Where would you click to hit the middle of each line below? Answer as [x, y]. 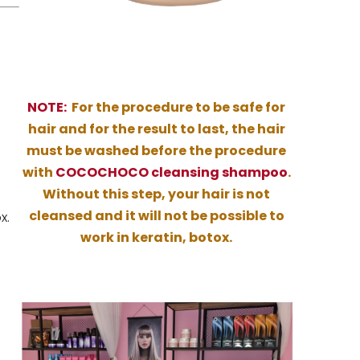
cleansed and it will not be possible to [156, 216]
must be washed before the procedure [157, 151]
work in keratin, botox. [157, 238]
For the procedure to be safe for [176, 108]
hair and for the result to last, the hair [156, 129]
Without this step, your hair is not [157, 194]
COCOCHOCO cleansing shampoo [171, 173]
